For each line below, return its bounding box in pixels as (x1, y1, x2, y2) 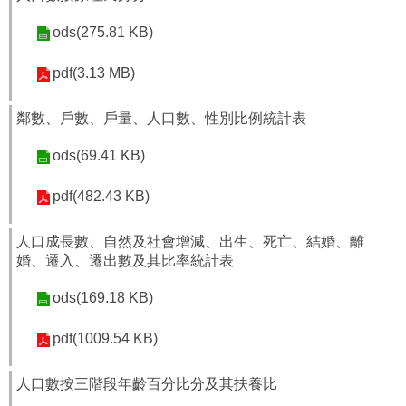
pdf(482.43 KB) (53, 188, 150, 204)
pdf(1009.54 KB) (53, 331, 158, 346)
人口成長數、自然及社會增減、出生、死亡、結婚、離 (16, 234, 364, 249)
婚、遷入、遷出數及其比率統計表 (16, 253, 234, 268)
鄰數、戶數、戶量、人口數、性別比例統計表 (16, 111, 306, 126)
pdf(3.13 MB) (53, 65, 135, 81)
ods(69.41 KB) (53, 148, 145, 163)
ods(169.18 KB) (53, 290, 153, 305)
